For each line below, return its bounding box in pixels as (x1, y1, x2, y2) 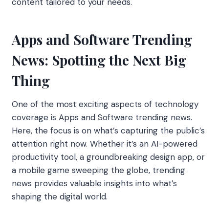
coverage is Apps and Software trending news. (12, 111, 192, 123)
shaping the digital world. (12, 191, 108, 202)
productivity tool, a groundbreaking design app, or (12, 151, 205, 162)
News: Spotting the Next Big (12, 50, 186, 69)
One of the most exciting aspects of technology (12, 98, 198, 109)
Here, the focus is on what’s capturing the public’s (12, 125, 205, 136)
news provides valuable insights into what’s (12, 177, 177, 189)
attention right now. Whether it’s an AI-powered (12, 138, 197, 149)
